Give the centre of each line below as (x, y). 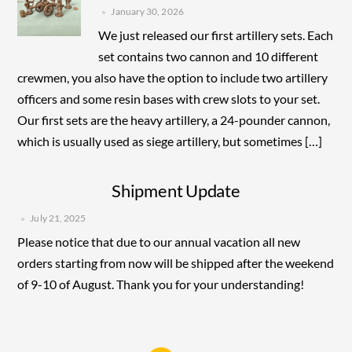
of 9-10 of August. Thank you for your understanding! (163, 284)
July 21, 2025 (58, 218)
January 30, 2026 (147, 12)
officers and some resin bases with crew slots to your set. (170, 99)
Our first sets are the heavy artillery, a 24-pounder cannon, (174, 120)
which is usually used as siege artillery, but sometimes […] (170, 141)
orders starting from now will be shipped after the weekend (176, 263)
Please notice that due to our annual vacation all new (159, 242)
